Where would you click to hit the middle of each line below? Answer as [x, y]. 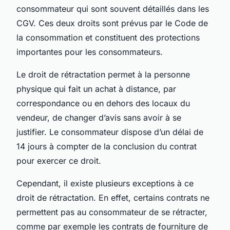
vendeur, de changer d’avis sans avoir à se [99, 117]
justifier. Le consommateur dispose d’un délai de [110, 132]
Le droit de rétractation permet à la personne [103, 74]
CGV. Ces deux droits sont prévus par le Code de [112, 23]
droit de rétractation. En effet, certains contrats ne [113, 197]
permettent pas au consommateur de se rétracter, [112, 212]
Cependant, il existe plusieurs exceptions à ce [105, 183]
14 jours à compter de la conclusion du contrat [107, 146]
